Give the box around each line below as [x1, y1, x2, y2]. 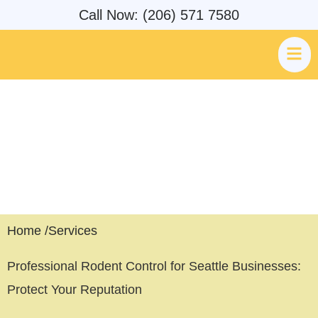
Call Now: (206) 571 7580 [79, 7, 239, 23]
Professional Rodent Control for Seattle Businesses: [7, 259, 301, 273]
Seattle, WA [104, 148, 214, 170]
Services [48, 224, 97, 238]
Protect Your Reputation [7, 283, 142, 297]
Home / [7, 224, 48, 238]
